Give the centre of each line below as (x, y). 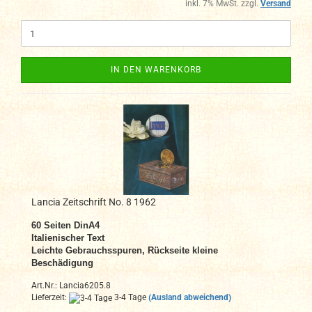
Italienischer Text (68, 238)
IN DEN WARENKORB (156, 70)
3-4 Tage (129, 298)
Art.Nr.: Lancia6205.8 (71, 286)
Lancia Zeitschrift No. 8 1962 (94, 202)
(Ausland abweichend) (190, 298)
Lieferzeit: (50, 298)
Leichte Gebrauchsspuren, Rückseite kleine (125, 251)
